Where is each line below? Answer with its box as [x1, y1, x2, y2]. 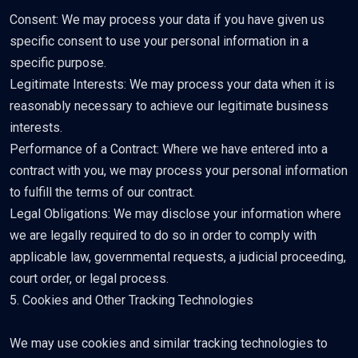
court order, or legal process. [10, 271, 169, 286]
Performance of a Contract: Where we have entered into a [10, 141, 328, 157]
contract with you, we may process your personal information [10, 163, 348, 178]
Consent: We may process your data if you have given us [10, 12, 324, 27]
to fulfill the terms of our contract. [10, 185, 195, 200]
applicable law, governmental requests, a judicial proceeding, [10, 249, 346, 265]
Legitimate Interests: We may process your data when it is [10, 77, 335, 92]
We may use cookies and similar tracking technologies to [10, 336, 328, 351]
